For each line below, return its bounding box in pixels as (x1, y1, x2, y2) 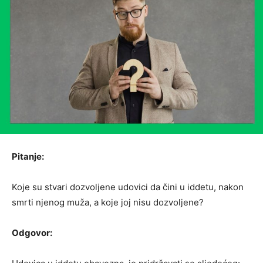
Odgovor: (12, 227, 54, 238)
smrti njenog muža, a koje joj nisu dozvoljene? (12, 196, 204, 208)
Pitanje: (12, 150, 44, 162)
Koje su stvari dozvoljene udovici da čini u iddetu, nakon (12, 181, 244, 193)
